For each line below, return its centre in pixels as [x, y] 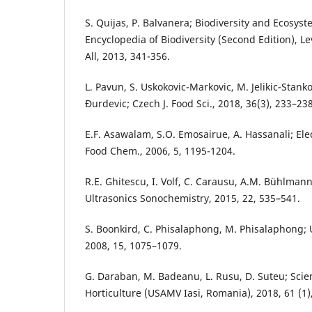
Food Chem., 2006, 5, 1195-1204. [160, 150]
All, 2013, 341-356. [127, 56]
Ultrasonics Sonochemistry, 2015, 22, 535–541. [193, 198]
